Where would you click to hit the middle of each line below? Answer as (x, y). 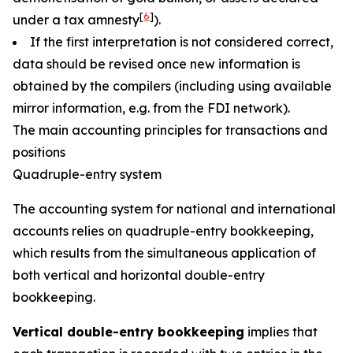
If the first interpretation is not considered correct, (182, 42)
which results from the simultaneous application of (164, 253)
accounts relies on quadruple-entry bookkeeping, (163, 231)
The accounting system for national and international (174, 209)
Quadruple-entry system (87, 174)
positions (39, 152)
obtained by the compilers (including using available (172, 86)
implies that (281, 332)
